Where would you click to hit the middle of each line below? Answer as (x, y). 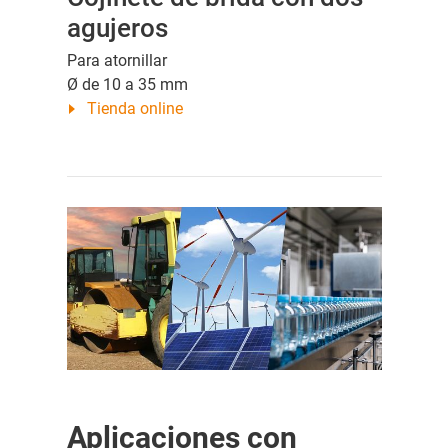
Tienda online (134, 109)
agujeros (117, 28)
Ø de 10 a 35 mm (127, 85)
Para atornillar (116, 61)
